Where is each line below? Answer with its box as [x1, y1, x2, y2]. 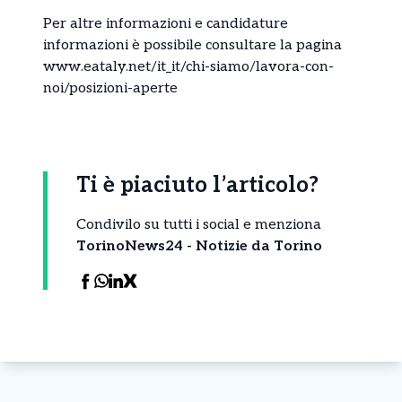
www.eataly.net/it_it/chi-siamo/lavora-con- [43, 58, 334, 76]
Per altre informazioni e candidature [43, 15, 288, 33]
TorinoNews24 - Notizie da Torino [76, 238, 322, 256]
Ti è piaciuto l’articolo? [76, 172, 319, 199]
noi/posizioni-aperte [43, 80, 178, 98]
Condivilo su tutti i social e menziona [76, 216, 321, 234]
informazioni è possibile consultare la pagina [43, 37, 342, 55]
